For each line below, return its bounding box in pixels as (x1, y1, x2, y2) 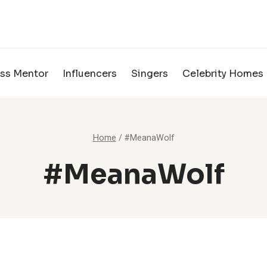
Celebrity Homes (182, 67, 263, 80)
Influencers (63, 67, 117, 80)
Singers (131, 67, 168, 80)
